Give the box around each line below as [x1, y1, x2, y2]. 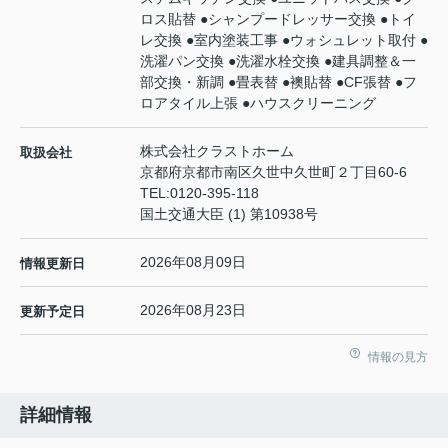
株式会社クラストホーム [140, 143, 294, 160]
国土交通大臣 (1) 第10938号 [140, 206, 318, 223]
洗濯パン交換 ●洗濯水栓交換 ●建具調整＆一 [140, 53, 416, 70]
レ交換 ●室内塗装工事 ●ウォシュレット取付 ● [140, 32, 428, 49]
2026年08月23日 [140, 302, 246, 319]
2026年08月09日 [140, 254, 246, 271]
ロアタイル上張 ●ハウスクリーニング [140, 95, 376, 112]
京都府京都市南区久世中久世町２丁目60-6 [140, 164, 411, 181]
